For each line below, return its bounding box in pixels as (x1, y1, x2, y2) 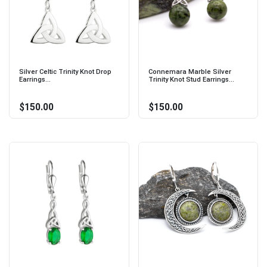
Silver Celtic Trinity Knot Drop (19, 67, 111, 76)
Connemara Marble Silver (148, 67, 231, 76)
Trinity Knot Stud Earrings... (148, 75, 234, 83)
